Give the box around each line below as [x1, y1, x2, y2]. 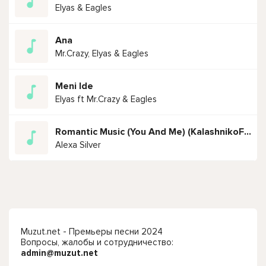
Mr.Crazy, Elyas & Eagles [55, 47, 148, 59]
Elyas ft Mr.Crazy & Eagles [55, 93, 157, 104]
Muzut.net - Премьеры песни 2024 [21, 226, 163, 237]
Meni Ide [55, 80, 93, 92]
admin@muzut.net [21, 248, 98, 258]
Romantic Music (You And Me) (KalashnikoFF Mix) [244, 125, 251, 138]
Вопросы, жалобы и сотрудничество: [21, 237, 173, 248]
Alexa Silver [55, 139, 101, 150]
